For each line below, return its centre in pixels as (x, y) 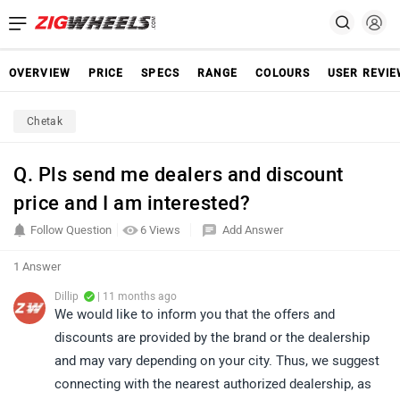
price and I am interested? (132, 203)
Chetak (45, 121)
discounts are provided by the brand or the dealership (212, 337)
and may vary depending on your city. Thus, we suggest (217, 361)
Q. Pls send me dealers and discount (179, 175)
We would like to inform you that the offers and (195, 314)
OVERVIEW (40, 73)
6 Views (162, 230)
